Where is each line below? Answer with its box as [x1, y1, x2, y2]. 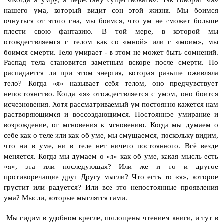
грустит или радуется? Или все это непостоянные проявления [4, 183, 218, 191]
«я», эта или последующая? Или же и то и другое [4, 162, 218, 170]
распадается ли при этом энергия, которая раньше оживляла [4, 68, 218, 77]
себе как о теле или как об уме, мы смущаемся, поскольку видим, [4, 131, 218, 139]
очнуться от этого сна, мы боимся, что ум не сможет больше [4, 16, 218, 25]
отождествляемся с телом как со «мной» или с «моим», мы [4, 37, 218, 46]
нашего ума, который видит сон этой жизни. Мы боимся [4, 6, 218, 14]
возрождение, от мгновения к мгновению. [4, 120, 146, 129]
